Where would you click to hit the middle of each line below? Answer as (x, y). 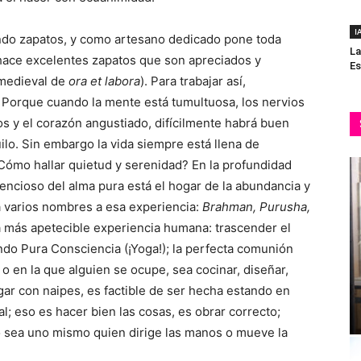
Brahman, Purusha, (256, 207)
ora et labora (104, 81)
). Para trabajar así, (193, 81)
